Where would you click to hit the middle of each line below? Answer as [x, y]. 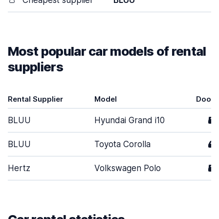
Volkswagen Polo [128, 168]
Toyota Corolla [122, 144]
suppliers [35, 67]
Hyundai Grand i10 [130, 120]
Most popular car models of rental [107, 51]
